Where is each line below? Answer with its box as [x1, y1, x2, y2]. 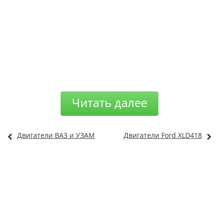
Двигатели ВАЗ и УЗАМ [17, 131, 95, 140]
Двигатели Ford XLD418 [124, 131, 202, 140]
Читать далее [72, 94, 147, 110]
